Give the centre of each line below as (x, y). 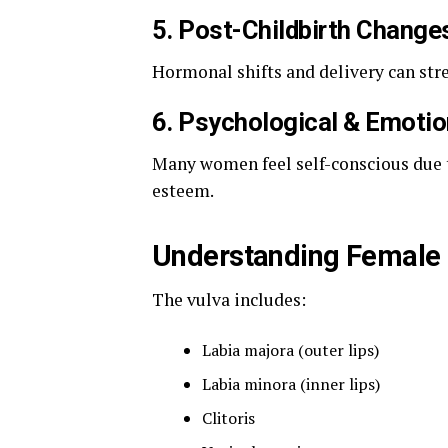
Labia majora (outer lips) (290, 350)
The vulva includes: (229, 299)
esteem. (183, 190)
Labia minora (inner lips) (291, 384)
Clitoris (228, 418)
